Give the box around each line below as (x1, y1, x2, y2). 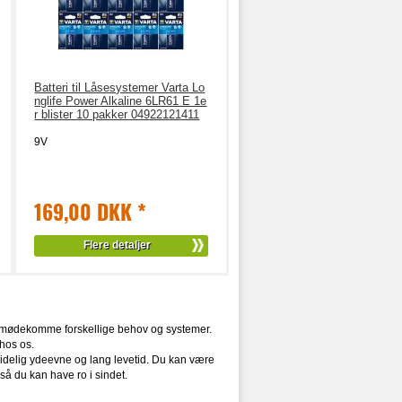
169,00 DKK (34, 197, 138, 227)
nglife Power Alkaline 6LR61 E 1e (34, 94, 207, 108)
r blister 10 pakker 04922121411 (34, 108, 200, 121)
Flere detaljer (83, 239, 151, 251)
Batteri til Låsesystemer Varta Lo (34, 81, 205, 94)
